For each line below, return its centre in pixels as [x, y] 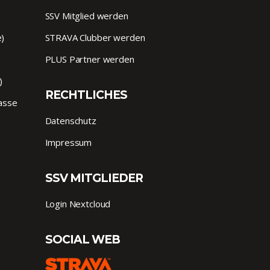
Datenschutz [71, 121]
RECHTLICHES [86, 95]
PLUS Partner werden [89, 59]
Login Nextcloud [78, 204]
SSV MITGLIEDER [94, 178]
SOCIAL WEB [82, 240]
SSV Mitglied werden [86, 16]
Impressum [68, 143]
